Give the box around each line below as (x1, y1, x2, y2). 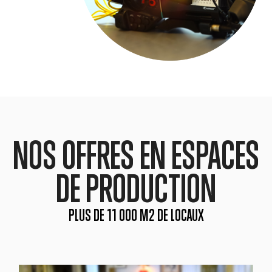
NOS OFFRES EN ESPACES (13, 141, 259, 177)
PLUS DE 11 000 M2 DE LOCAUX (68, 209, 204, 225)
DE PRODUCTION (56, 174, 216, 210)
